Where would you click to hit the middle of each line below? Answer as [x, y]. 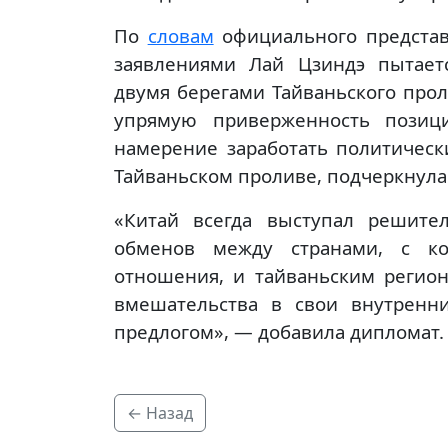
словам [180, 35]
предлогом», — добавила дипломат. [279, 331]
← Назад [160, 412]
